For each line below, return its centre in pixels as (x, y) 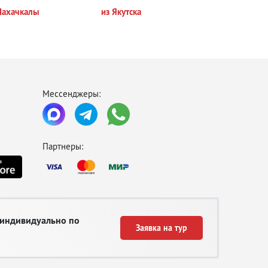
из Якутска (121, 12)
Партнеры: (63, 146)
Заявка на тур (162, 228)
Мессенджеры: (71, 94)
